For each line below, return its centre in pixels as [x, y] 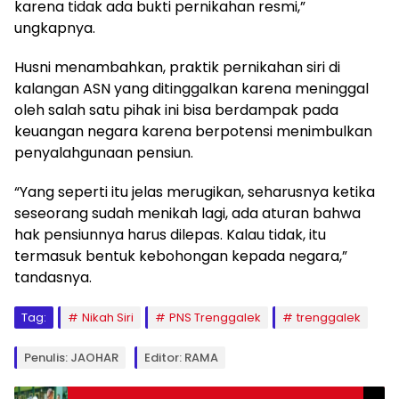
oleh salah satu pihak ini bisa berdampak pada [176, 110]
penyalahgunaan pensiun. [104, 153]
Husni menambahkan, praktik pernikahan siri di [177, 67]
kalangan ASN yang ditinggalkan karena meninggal [191, 89]
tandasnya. [53, 277]
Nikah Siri [108, 318]
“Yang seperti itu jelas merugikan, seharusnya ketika [195, 192]
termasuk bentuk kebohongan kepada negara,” [181, 256]
